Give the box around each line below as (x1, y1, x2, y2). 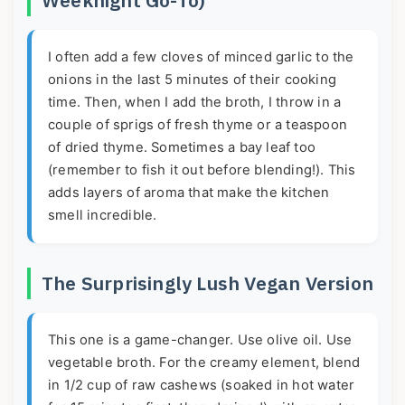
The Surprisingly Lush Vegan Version (42, 269, 373, 296)
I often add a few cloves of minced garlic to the (48, 48, 354, 65)
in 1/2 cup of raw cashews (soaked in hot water (48, 376, 355, 393)
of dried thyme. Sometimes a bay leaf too (48, 138, 316, 155)
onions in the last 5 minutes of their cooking (48, 71, 337, 88)
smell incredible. (48, 206, 157, 223)
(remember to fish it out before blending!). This (48, 161, 356, 178)
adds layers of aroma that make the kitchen (48, 184, 330, 201)
